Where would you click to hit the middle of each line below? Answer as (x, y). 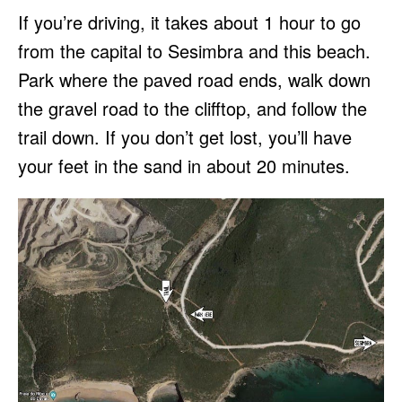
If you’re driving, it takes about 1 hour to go (189, 22)
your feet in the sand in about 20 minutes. (184, 165)
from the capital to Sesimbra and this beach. (194, 50)
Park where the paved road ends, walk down (194, 79)
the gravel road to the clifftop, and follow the (192, 108)
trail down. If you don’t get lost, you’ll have (185, 136)
